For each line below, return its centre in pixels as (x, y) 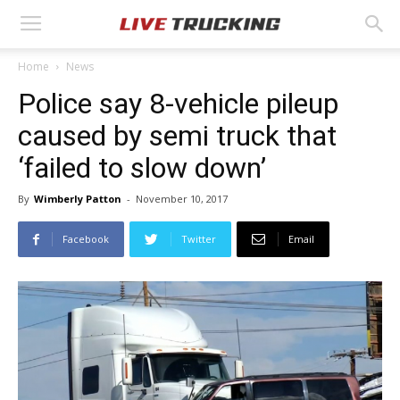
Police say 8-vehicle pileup (178, 104)
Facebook (86, 239)
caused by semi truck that (177, 136)
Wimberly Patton (78, 199)
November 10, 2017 (182, 199)
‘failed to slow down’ (142, 168)
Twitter (199, 239)
